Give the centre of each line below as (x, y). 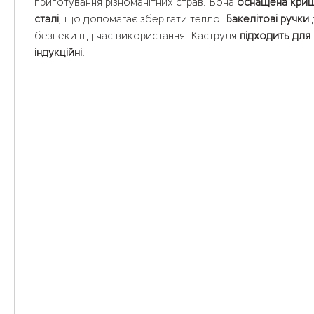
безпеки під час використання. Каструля (137, 37)
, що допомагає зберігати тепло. (142, 20)
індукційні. (60, 54)
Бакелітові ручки (267, 20)
